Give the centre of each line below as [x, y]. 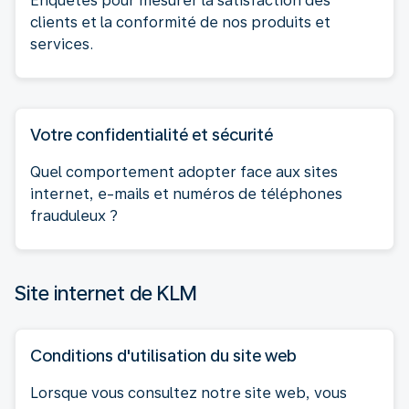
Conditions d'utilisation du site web [163, 355]
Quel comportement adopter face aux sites [184, 172]
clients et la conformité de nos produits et [180, 22]
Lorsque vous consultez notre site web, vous [189, 393]
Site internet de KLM [106, 293]
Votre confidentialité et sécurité [152, 134]
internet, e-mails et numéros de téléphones [186, 194]
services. [62, 44]
